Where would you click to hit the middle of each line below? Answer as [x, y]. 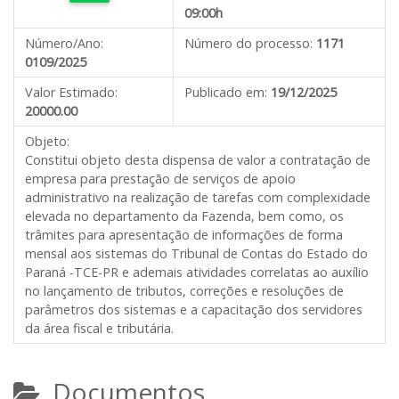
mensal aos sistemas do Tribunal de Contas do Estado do [196, 253]
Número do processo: [248, 43]
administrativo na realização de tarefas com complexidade [198, 197]
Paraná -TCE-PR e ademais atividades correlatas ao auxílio [197, 272]
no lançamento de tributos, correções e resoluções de [184, 291]
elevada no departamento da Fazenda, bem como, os [184, 216]
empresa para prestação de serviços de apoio [160, 179]
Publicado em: [226, 92]
